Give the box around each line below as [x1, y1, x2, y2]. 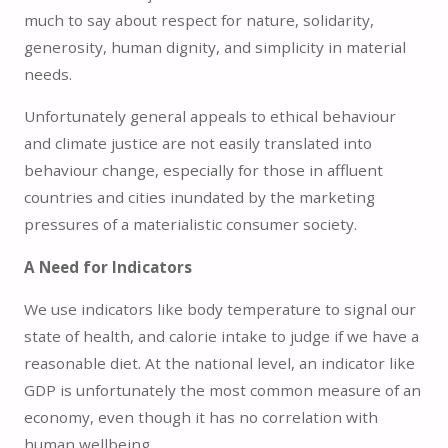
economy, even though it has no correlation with [23, 406, 378, 427]
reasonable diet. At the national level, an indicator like [23, 352, 415, 373]
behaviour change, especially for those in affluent [23, 160, 383, 181]
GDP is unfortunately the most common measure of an [23, 379, 421, 400]
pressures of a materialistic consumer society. [23, 214, 357, 235]
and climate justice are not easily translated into [23, 133, 372, 154]
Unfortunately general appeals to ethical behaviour [23, 106, 396, 127]
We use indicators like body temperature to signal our [23, 298, 416, 319]
